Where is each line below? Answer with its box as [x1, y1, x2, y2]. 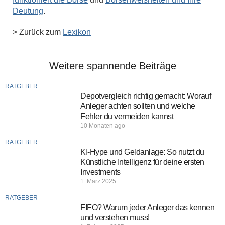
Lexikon [63, 28, 91, 36]
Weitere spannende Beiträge [49, 60, 176, 71]
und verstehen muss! [80, 213, 150, 222]
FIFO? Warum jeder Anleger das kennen [80, 203, 214, 212]
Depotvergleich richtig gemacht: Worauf [80, 92, 211, 100]
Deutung [13, 7, 43, 15]
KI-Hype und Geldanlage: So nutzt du [80, 148, 204, 156]
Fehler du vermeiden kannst [80, 112, 173, 121]
